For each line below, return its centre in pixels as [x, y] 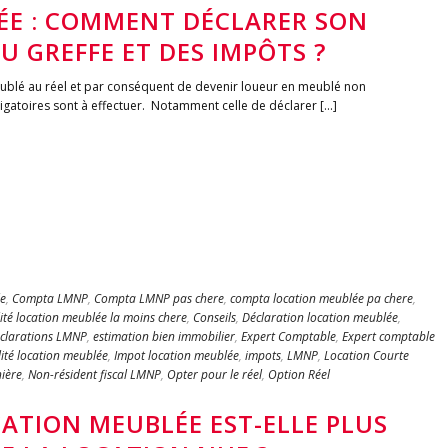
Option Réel [299, 374]
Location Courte [366, 355]
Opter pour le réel [214, 374]
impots [263, 355]
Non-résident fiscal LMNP [94, 374]
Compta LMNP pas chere [159, 298]
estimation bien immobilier [164, 336]
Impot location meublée [176, 355]
